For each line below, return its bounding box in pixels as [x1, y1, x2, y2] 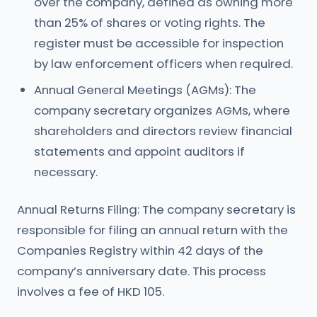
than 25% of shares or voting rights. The [34, 14, 265, 31]
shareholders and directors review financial [34, 122, 292, 139]
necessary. [34, 163, 98, 180]
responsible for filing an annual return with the [17, 221, 288, 238]
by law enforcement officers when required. [34, 55, 293, 72]
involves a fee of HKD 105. [17, 283, 164, 300]
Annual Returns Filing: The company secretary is [17, 201, 296, 218]
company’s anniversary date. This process [17, 263, 266, 279]
